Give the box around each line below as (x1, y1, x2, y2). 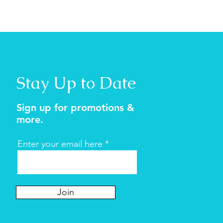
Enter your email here (17, 138, 103, 149)
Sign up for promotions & (16, 101, 134, 113)
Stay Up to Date (16, 71, 136, 94)
